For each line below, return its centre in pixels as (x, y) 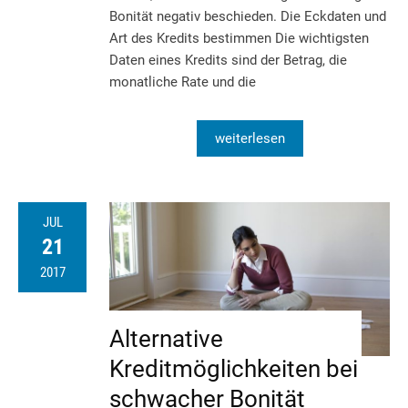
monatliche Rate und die (183, 82)
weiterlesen (250, 138)
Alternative (166, 338)
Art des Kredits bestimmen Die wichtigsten (239, 38)
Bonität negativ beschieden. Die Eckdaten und (248, 16)
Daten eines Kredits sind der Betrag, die (228, 60)
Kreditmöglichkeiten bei (234, 368)
